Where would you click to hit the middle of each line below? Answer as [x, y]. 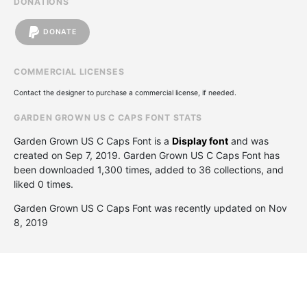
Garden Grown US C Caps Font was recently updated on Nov [150, 208]
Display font [200, 140]
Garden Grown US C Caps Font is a [93, 140]
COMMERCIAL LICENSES [69, 71]
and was [248, 140]
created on [39, 155]
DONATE [60, 32]
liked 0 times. [44, 184]
